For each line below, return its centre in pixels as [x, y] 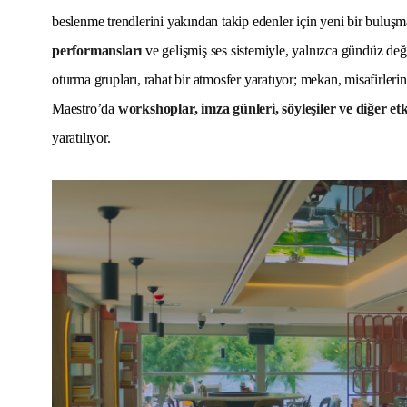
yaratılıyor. [81, 138]
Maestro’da [85, 109]
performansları [97, 51]
